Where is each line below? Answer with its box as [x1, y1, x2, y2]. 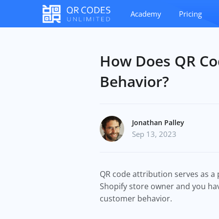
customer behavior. [100, 193, 176, 204]
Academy [131, 9, 161, 19]
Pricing [179, 9, 202, 19]
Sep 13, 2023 [132, 129, 176, 139]
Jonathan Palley [132, 118, 184, 127]
